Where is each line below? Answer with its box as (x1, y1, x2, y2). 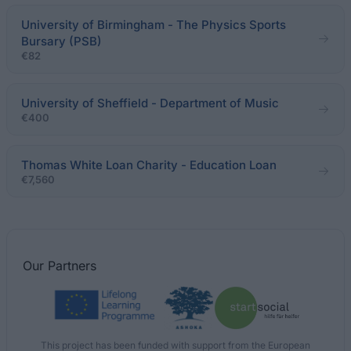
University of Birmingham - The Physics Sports (21, 17, 286, 32)
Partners (48, 258, 96, 273)
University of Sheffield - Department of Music (21, 96, 279, 110)
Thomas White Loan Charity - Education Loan (21, 157, 277, 172)
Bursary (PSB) (21, 34, 102, 49)
